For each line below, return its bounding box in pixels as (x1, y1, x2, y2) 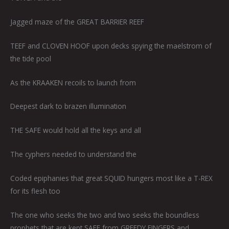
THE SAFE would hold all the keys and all (10, 125, 141, 135)
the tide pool (10, 53, 51, 63)
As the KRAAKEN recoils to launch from (10, 77, 136, 87)
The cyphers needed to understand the (10, 149, 136, 159)
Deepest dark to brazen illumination (10, 101, 126, 111)
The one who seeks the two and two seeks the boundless (10, 210, 199, 220)
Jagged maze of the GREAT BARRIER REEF (10, 16, 144, 27)
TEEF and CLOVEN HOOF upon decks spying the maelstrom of (10, 40, 212, 51)
